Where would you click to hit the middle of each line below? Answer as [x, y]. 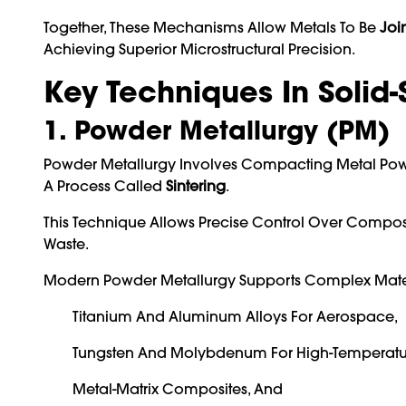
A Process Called [105, 185]
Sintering [196, 185]
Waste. [66, 243]
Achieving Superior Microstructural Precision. [199, 48]
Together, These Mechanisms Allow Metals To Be [212, 27]
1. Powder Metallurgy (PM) [217, 130]
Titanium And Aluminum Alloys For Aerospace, [235, 316]
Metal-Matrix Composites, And [178, 388]
